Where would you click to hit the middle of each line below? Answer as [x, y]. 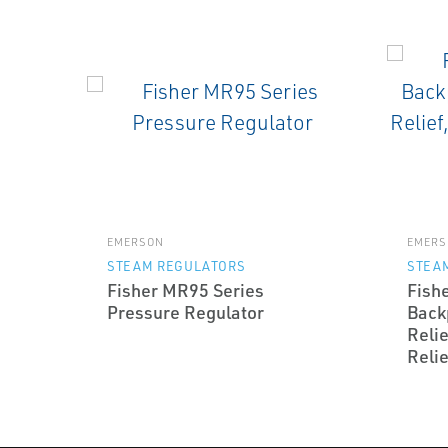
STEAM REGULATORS [176, 266]
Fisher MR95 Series [185, 290]
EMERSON [135, 242]
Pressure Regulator [185, 312]
